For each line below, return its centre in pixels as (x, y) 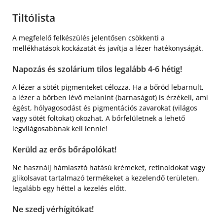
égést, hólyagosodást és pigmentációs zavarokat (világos (105, 108)
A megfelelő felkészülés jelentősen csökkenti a (89, 37)
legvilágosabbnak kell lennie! (60, 128)
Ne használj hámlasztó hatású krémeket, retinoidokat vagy (109, 167)
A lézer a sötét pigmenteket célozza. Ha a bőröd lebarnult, (108, 87)
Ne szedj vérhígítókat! (53, 209)
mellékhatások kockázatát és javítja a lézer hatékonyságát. (108, 48)
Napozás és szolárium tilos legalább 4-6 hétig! (97, 69)
